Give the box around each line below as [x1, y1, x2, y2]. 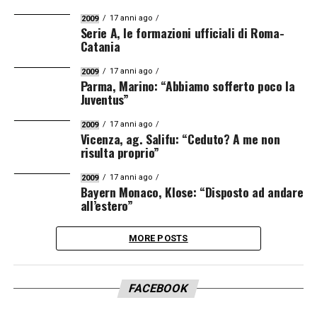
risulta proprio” [80, 143, 160, 162]
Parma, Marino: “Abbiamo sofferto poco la [80, 76, 295, 96]
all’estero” [80, 196, 133, 215]
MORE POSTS [129, 233, 188, 244]
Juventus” [80, 90, 129, 109]
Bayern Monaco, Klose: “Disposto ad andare [80, 183, 304, 202]
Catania [80, 37, 120, 56]
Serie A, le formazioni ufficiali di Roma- [80, 23, 284, 42]
